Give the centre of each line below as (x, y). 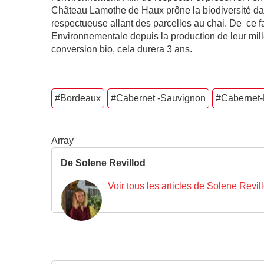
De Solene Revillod (103, 163)
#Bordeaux (78, 98)
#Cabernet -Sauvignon (158, 98)
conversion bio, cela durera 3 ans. (122, 49)
